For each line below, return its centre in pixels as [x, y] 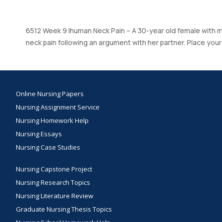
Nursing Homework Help [52, 121]
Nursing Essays [39, 134]
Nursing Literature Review [55, 196]
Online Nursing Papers [50, 94]
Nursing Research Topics [53, 183]
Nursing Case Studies [48, 147]
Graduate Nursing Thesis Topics [64, 209]
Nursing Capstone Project [54, 169]
